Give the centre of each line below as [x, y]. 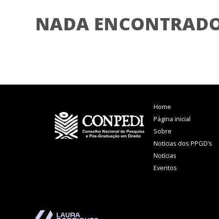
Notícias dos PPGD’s [183, 143]
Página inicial [172, 119]
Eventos [165, 168]
